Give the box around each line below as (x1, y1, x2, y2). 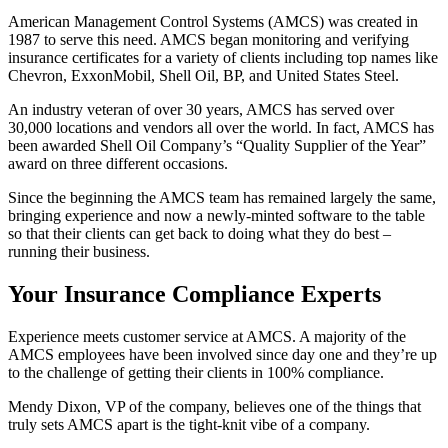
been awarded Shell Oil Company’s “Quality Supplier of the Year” (8, 136, 426, 154)
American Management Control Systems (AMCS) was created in (8, 12, 418, 30)
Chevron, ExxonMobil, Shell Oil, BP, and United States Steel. (8, 66, 399, 84)
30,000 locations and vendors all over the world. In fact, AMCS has (8, 118, 434, 136)
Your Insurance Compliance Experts (8, 280, 381, 307)
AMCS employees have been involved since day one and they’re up (8, 345, 437, 363)
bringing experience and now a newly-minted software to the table (8, 206, 425, 224)
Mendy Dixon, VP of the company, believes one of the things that (8, 397, 421, 415)
